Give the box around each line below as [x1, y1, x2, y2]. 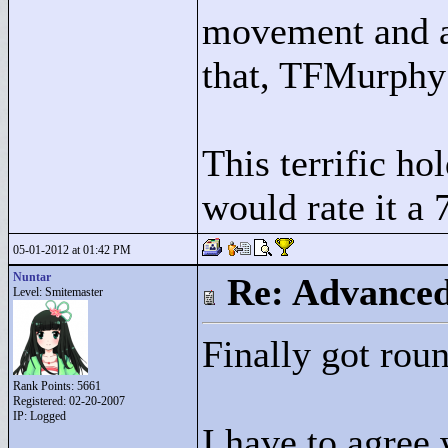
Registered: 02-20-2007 [13, 394, 125, 408]
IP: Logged [13, 409, 66, 423]
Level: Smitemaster [13, 285, 103, 299]
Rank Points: [13, 379, 77, 393]
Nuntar [13, 270, 51, 284]
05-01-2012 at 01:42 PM [13, 243, 131, 257]
